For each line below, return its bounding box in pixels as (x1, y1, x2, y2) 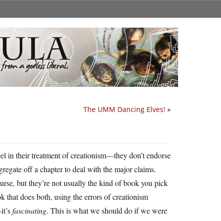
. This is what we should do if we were (46, 205, 167, 216)
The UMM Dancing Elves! (83, 105, 165, 114)
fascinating (12, 205, 46, 216)
